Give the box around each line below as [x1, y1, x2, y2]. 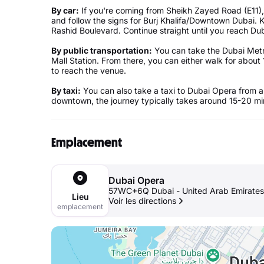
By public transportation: [51, 45, 152, 55]
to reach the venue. [51, 65, 128, 75]
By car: [51, 5, 79, 15]
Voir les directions [108, 196, 176, 206]
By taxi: [51, 85, 81, 95]
